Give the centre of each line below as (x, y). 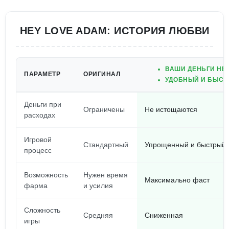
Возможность (46, 175)
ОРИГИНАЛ (102, 74)
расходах (40, 115)
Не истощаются (171, 109)
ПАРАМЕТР (42, 74)
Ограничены (104, 109)
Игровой (38, 140)
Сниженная (164, 215)
